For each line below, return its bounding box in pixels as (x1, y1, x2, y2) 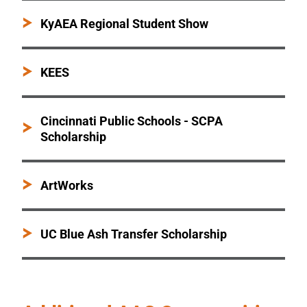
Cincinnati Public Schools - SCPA (40, 113, 223, 128)
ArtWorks (40, 177, 94, 193)
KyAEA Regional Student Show (40, 16, 209, 31)
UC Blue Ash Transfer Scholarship (40, 226, 228, 241)
